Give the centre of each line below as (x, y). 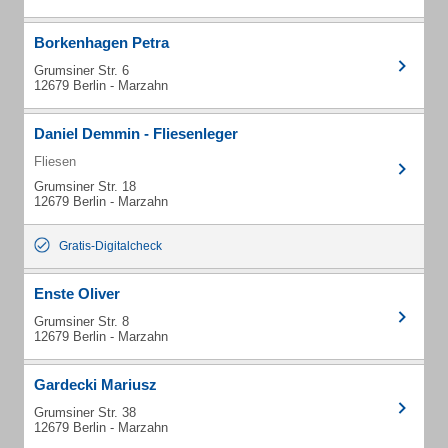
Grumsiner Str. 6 (81, 70)
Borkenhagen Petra (101, 42)
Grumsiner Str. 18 (85, 186)
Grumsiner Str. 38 (85, 412)
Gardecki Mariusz (95, 384)
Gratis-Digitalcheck (110, 246)
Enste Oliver (77, 293)
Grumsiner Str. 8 (81, 321)
